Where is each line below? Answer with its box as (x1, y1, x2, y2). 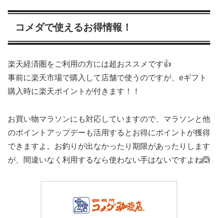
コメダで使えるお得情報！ (15, 22, 132, 33)
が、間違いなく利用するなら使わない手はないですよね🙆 (8, 156, 210, 164)
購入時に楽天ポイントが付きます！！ (8, 87, 140, 96)
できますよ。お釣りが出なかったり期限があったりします (8, 142, 210, 151)
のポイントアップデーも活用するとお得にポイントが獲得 (8, 128, 210, 137)
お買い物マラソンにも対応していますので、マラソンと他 (8, 115, 210, 124)
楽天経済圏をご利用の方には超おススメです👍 (8, 60, 171, 69)
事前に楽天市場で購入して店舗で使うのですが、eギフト (8, 73, 207, 82)
